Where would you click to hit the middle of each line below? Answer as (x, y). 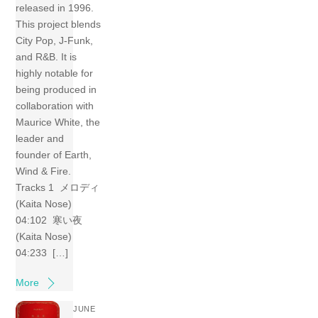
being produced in (56, 90)
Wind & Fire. (46, 171)
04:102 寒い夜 (49, 220)
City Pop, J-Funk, (55, 41)
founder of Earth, (54, 155)
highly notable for (55, 73)
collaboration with (55, 106)
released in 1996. (55, 8)
